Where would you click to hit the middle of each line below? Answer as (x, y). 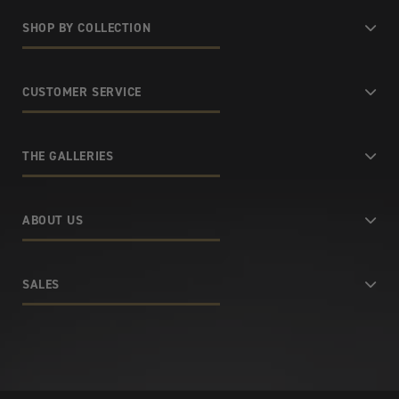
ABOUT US (53, 221)
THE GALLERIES (68, 157)
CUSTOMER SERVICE (82, 93)
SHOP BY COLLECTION (87, 28)
